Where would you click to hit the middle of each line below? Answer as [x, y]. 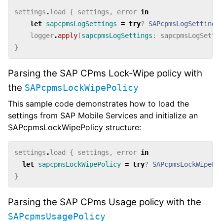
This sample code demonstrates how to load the [98, 104]
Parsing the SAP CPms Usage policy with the [105, 202]
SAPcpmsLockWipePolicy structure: [74, 128]
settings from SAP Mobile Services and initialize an [103, 116]
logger [42, 36]
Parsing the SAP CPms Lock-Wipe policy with [105, 74]
